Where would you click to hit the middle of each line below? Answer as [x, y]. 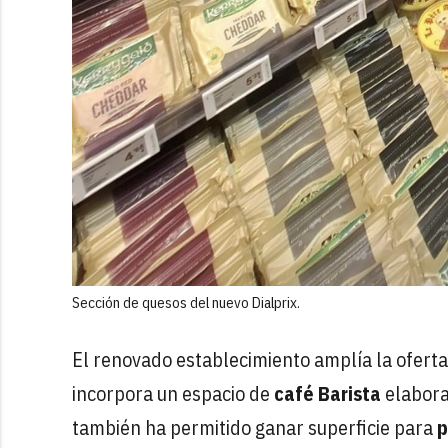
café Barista [327, 394]
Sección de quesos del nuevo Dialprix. [186, 302]
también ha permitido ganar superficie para [254, 428]
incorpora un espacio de [173, 394]
